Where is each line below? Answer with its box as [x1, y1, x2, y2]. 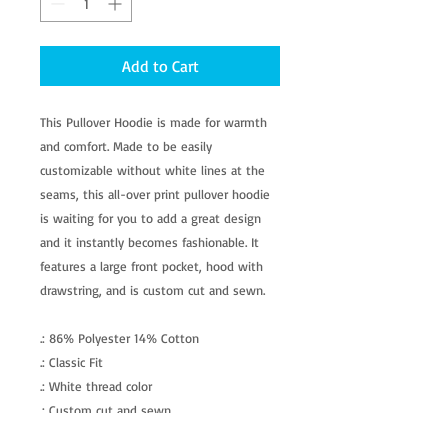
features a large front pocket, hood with [40, 258, 263, 275]
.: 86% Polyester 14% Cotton [40, 330, 199, 347]
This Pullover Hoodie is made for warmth [40, 114, 267, 131]
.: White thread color [40, 378, 152, 395]
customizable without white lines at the [40, 162, 265, 179]
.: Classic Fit [40, 354, 103, 371]
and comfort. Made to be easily [40, 138, 212, 155]
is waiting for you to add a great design [40, 210, 261, 227]
